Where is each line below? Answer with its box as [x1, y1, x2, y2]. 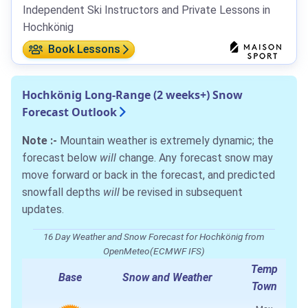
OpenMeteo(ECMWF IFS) [103, 245, 205, 256]
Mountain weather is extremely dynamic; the [60, 133, 274, 147]
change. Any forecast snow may [116, 151, 273, 164]
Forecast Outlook [22, 104, 117, 120]
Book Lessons [43, 43, 123, 56]
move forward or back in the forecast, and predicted [22, 168, 275, 181]
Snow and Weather [122, 270, 212, 284]
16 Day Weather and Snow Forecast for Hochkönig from [43, 230, 265, 242]
